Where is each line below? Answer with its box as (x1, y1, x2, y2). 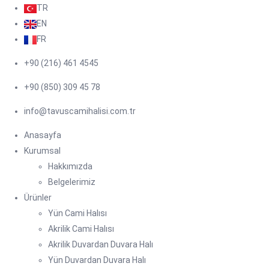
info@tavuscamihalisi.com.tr (24, 106, 136, 116)
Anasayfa (24, 130, 61, 140)
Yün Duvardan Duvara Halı (48, 255, 146, 265)
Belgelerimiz (48, 177, 95, 187)
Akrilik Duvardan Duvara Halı (48, 240, 153, 249)
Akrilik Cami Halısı (48, 224, 114, 234)
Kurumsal (24, 146, 61, 156)
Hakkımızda (48, 162, 92, 171)
